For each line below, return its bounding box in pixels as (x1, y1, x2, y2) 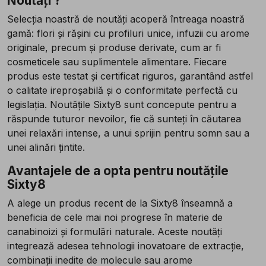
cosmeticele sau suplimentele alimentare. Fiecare (7, 56, 227, 68)
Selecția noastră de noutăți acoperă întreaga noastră (7, 13, 245, 26)
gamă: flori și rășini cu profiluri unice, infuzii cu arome (7, 27, 249, 40)
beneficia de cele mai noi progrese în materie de (7, 211, 223, 224)
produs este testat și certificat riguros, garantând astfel (7, 70, 253, 83)
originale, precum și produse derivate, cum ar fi (7, 42, 221, 54)
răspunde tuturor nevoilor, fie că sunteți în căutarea (7, 113, 241, 125)
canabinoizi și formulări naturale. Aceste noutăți (7, 226, 222, 238)
